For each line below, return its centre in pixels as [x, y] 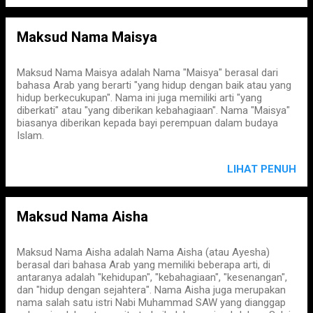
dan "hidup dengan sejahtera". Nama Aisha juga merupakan [151, 290]
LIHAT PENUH [262, 169]
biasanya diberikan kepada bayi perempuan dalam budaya [147, 123]
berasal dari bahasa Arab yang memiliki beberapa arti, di [144, 265]
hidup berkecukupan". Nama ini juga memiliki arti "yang [139, 98]
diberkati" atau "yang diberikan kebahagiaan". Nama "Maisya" [153, 110]
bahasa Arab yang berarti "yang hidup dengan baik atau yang [154, 85]
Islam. [30, 136]
